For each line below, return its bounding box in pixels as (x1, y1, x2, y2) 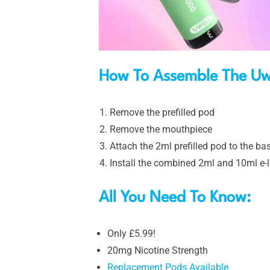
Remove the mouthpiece (110, 123, 212, 135)
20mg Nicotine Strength (107, 244, 208, 256)
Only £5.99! (107, 227, 155, 239)
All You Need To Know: (99, 189, 255, 206)
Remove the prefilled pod (110, 106, 215, 118)
